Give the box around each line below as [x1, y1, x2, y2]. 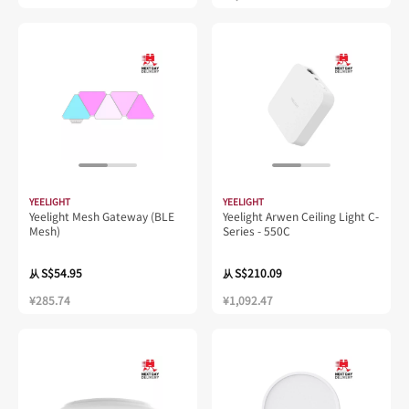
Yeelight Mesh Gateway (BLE [29, 207, 174, 224]
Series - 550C [223, 222, 290, 238]
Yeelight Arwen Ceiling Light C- [223, 207, 379, 224]
